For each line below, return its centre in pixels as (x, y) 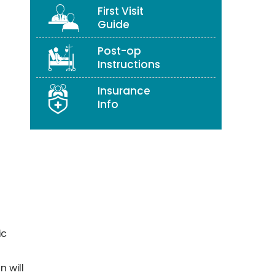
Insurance (124, 91)
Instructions (129, 64)
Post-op (119, 51)
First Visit (121, 11)
